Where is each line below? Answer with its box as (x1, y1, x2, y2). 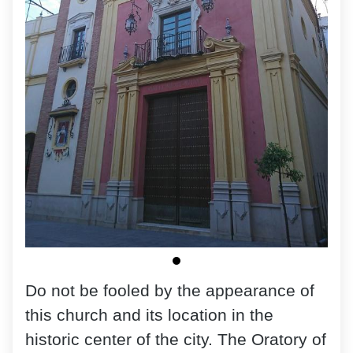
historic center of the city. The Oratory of (25, 330, 326, 350)
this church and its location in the (25, 306, 273, 325)
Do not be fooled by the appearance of (25, 281, 314, 301)
